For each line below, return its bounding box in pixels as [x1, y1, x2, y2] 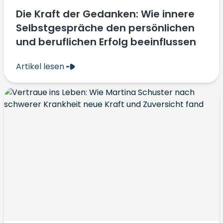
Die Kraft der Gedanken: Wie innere [16, 7, 195, 21]
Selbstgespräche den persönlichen [16, 21, 195, 35]
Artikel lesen [16, 61, 66, 72]
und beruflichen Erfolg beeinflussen [16, 35, 196, 49]
